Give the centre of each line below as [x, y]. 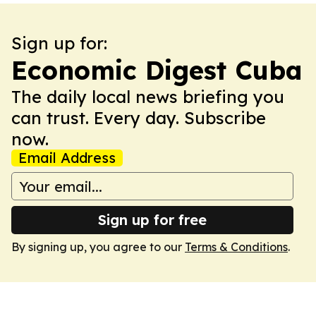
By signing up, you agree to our [98, 247]
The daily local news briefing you [148, 97]
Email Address [67, 158]
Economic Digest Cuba [157, 70]
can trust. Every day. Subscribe [139, 118]
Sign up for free [152, 220]
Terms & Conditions [236, 247]
